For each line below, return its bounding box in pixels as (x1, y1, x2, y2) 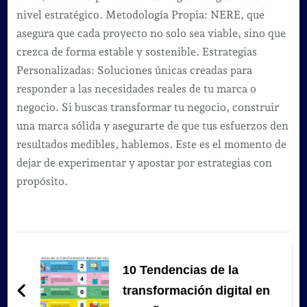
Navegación (15, 231, 140, 256)
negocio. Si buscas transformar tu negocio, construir (16, 100, 279, 114)
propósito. (16, 174, 68, 188)
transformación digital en (122, 283, 270, 297)
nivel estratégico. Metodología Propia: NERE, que (16, 8, 265, 21)
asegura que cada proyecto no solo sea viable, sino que (16, 26, 286, 40)
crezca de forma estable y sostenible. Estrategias (16, 45, 257, 58)
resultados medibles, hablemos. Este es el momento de (16, 137, 286, 151)
